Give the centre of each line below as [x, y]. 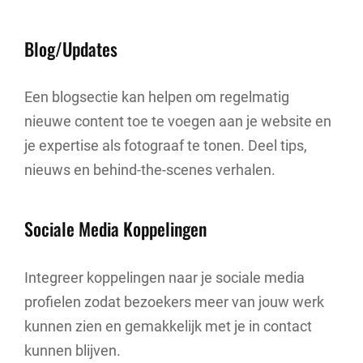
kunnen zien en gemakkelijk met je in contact [168, 326]
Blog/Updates [71, 48]
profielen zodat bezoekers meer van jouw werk [174, 301]
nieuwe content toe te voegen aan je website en [178, 121]
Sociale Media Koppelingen [115, 228]
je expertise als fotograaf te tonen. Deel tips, [166, 145]
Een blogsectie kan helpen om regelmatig [157, 97]
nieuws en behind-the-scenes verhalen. [150, 170]
